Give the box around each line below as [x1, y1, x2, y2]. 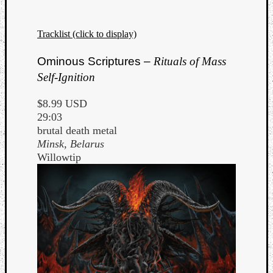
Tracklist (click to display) [37, 29, 136, 40]
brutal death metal [37, 124, 117, 136]
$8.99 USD [37, 97, 87, 110]
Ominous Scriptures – [37, 54, 154, 68]
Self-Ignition [37, 70, 95, 83]
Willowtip [37, 151, 81, 163]
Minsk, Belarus [37, 137, 104, 150]
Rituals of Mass [154, 54, 226, 68]
